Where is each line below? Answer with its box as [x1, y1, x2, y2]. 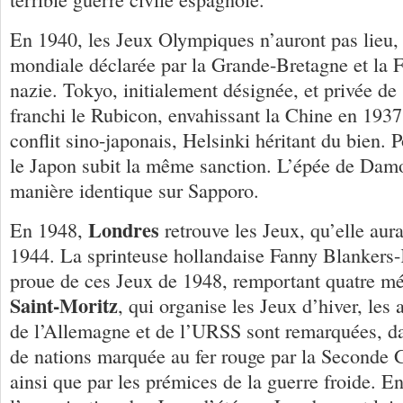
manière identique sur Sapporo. [10, 176, 259, 203]
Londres [88, 214, 159, 245]
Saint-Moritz [10, 290, 118, 320]
